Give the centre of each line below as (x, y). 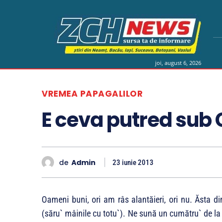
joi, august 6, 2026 (178, 62)
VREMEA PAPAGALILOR (92, 94)
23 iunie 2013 (133, 163)
